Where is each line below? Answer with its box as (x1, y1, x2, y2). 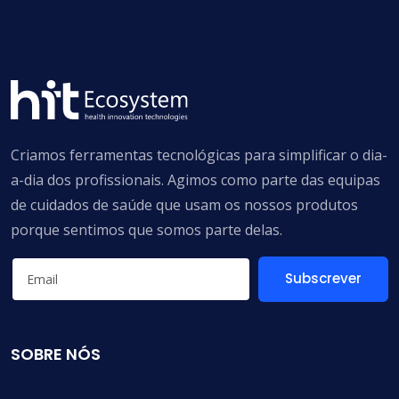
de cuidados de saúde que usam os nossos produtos (11, 195, 358, 215)
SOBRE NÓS (11, 342, 101, 365)
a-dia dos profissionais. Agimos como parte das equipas (11, 170, 380, 190)
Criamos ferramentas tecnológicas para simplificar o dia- (11, 145, 387, 165)
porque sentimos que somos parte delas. (11, 220, 282, 240)
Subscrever (285, 269, 362, 289)
